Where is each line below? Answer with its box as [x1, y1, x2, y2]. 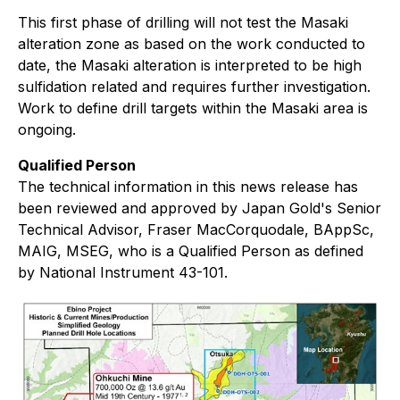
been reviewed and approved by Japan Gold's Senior [18, 199, 381, 217]
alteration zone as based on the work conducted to [18, 35, 365, 53]
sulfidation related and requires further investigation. [18, 78, 371, 96]
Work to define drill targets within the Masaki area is [18, 99, 368, 117]
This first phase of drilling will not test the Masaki [18, 13, 348, 31]
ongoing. [18, 121, 76, 138]
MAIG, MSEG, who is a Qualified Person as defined [18, 242, 363, 260]
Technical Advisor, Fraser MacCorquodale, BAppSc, [18, 221, 374, 238]
